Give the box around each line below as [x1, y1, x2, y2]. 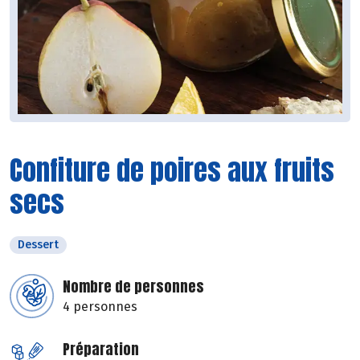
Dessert [18, 238, 59, 252]
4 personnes [63, 299, 137, 315]
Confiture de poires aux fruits [10, 149, 334, 191]
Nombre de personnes [63, 276, 204, 298]
